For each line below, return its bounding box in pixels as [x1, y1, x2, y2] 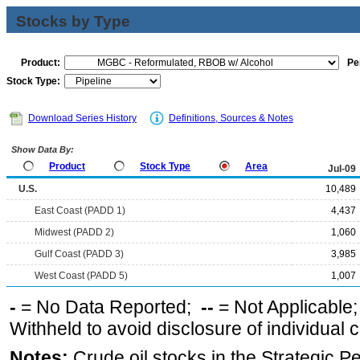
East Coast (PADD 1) [35, 205, 125, 216]
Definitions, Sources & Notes [169, 112, 293, 124]
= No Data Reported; [16, 297, 201, 317]
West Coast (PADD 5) [35, 270, 128, 281]
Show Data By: [9, 145, 74, 154]
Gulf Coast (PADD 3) [35, 248, 124, 260]
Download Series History [28, 112, 137, 124]
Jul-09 [328, 163, 356, 174]
